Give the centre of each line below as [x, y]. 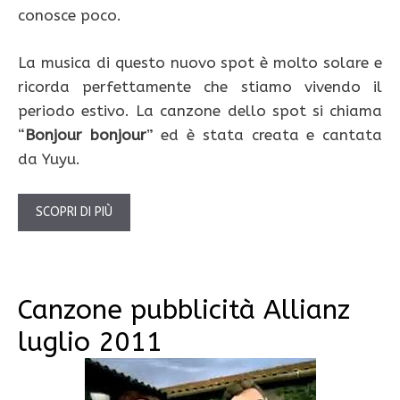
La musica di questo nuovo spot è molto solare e [200, 62]
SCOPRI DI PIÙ [74, 212]
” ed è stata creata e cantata [264, 134]
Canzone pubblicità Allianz [184, 310]
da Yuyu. [49, 158]
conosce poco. [70, 16]
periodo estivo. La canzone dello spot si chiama [200, 110]
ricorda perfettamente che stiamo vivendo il [200, 86]
